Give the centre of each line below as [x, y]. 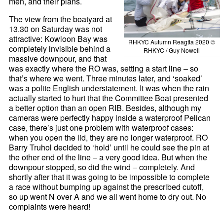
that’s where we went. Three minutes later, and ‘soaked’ [106, 78]
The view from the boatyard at [61, 19]
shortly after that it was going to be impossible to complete [110, 177]
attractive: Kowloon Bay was [58, 39]
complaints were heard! [50, 207]
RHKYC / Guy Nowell [172, 50]
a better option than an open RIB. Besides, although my [105, 108]
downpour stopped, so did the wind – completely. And [102, 167]
